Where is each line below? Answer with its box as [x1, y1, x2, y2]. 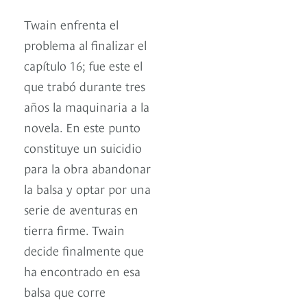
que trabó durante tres [24, 77, 145, 95]
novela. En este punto [24, 118, 140, 136]
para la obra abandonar [24, 159, 151, 177]
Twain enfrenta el [24, 15, 119, 33]
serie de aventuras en [24, 200, 138, 218]
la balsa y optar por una [24, 180, 151, 197]
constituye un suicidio [24, 138, 142, 156]
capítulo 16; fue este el [24, 56, 143, 74]
